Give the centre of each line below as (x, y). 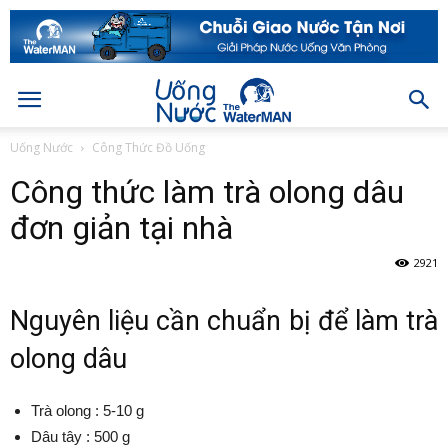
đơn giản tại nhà (121, 228)
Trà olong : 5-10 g (87, 410)
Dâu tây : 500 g (80, 436)
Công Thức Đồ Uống (148, 147)
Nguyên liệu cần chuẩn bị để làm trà (224, 321)
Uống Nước (41, 147)
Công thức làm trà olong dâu (207, 192)
